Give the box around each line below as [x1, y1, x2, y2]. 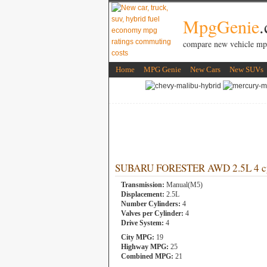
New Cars [190, 65, 221, 74]
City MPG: [121, 233, 154, 241]
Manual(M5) [164, 181, 203, 189]
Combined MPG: [121, 252, 173, 260]
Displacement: [121, 190, 164, 198]
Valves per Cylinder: [121, 209, 184, 218]
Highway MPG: [121, 243, 169, 251]
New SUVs [229, 65, 263, 74]
